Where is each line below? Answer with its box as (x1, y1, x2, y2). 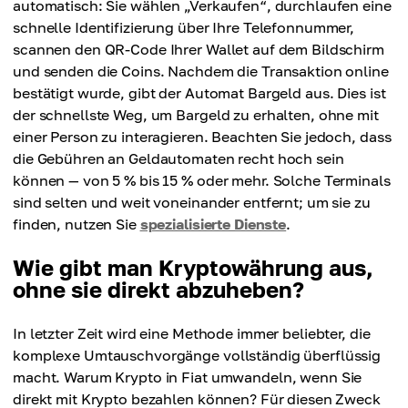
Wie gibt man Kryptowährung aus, (13, 254, 373, 281)
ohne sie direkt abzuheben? (13, 276, 304, 303)
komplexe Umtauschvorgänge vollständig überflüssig (13, 346, 382, 365)
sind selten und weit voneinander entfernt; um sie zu (13, 193, 371, 212)
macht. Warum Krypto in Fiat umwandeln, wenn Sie (13, 368, 362, 387)
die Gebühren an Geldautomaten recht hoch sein (13, 149, 344, 168)
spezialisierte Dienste (139, 215, 287, 234)
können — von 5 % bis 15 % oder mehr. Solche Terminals (13, 171, 391, 190)
